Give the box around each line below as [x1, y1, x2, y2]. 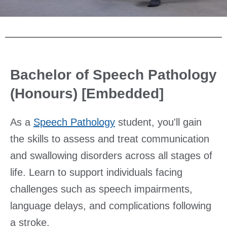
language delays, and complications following [10, 200, 211, 212]
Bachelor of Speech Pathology [10, 67, 217, 83]
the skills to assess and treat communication [10, 133, 209, 145]
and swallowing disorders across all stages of [10, 150, 212, 162]
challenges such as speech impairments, [10, 183, 193, 195]
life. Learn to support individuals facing [10, 167, 182, 178]
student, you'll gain [115, 117, 202, 128]
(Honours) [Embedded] [10, 86, 164, 102]
